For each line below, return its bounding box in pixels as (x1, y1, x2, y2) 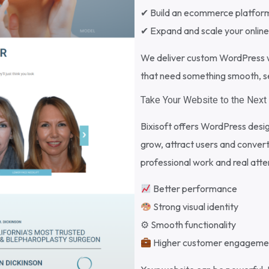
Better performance (151, 183, 238, 195)
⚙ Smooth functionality (141, 219, 236, 231)
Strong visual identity (151, 201, 239, 213)
